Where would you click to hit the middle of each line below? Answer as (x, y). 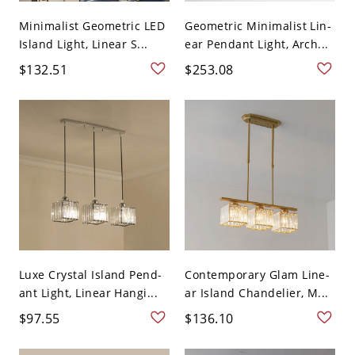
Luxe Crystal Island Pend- (90, 275)
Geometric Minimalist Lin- (258, 26)
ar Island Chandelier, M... (257, 293)
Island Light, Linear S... (83, 44)
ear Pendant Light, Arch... (257, 44)
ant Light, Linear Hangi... (88, 293)
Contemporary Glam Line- (258, 275)
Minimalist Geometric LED (92, 26)
